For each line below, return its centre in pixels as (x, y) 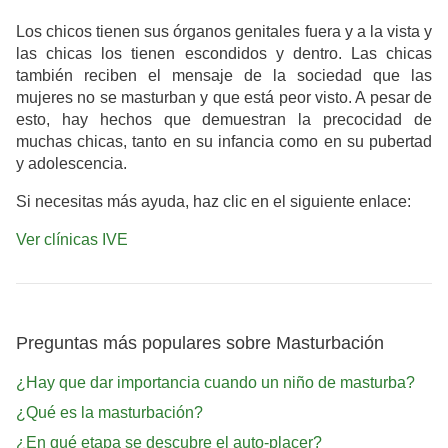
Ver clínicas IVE (72, 240)
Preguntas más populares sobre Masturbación (200, 343)
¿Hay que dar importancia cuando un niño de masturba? (215, 382)
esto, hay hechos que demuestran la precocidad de (224, 120)
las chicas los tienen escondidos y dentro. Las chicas (224, 54)
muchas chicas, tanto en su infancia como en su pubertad (224, 142)
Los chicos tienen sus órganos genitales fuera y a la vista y (224, 32)
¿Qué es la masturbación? (109, 412)
